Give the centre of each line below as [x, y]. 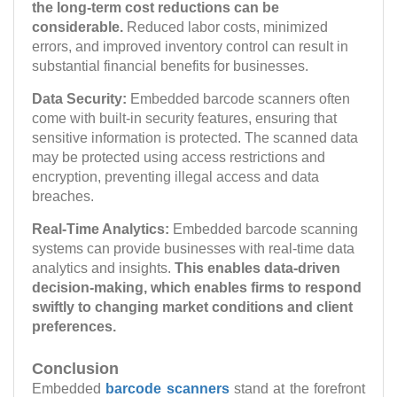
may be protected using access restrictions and [179, 157]
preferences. [74, 326]
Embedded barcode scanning [265, 229]
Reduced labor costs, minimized [226, 27]
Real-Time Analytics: [102, 229]
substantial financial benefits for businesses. [170, 66]
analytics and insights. [103, 268]
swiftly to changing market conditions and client [192, 307]
